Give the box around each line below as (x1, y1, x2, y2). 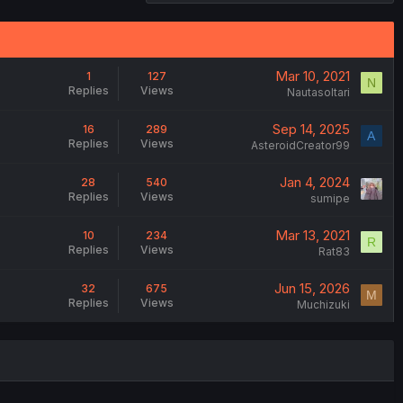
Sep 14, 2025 (272, 121, 350, 138)
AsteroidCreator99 (250, 139, 350, 152)
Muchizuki (296, 298, 350, 311)
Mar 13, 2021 (274, 227, 350, 244)
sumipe (309, 192, 350, 205)
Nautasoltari (286, 85, 350, 99)
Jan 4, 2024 (279, 174, 350, 191)
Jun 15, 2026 (273, 280, 350, 297)
